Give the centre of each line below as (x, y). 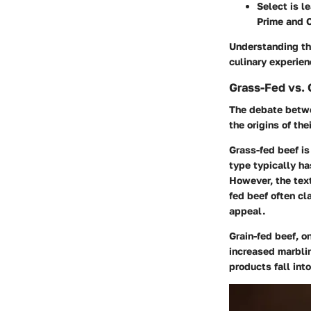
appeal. (247, 211)
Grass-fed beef (264, 150)
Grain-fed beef (262, 236)
